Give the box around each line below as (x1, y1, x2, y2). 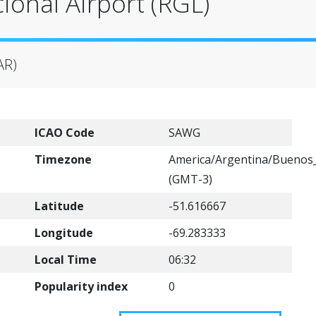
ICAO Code (35, 125, 95, 140)
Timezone (35, 152, 92, 167)
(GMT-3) (169, 171, 212, 187)
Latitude (35, 198, 84, 214)
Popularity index (35, 279, 128, 294)
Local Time (35, 252, 97, 267)
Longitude (35, 225, 93, 241)
